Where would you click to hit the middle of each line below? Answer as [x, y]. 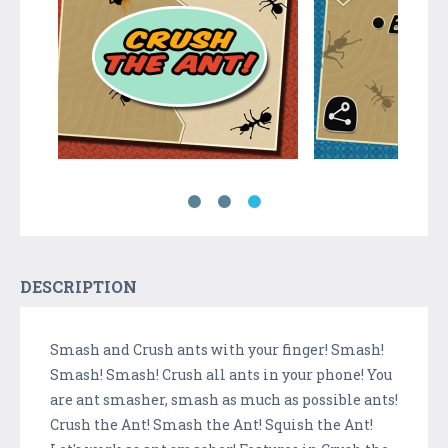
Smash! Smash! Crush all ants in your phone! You [221, 374]
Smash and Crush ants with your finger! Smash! [217, 349]
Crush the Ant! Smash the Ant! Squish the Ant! [211, 424]
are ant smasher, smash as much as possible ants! [224, 399]
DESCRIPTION [78, 286]
